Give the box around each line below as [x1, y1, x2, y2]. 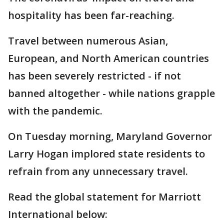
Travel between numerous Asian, [8, 34, 168, 48]
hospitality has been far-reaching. [8, 8, 174, 22]
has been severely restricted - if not [8, 69, 181, 83]
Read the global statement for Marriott [8, 190, 201, 204]
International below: [8, 207, 107, 221]
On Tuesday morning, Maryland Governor [8, 129, 212, 143]
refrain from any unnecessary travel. [8, 164, 188, 178]
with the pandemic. [8, 104, 102, 118]
